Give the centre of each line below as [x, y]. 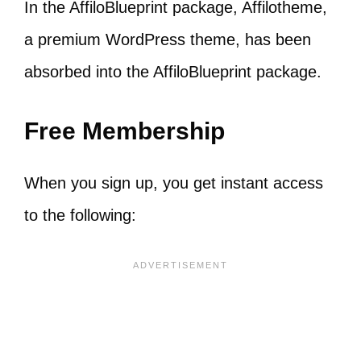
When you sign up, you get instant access [174, 183]
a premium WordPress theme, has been [168, 39]
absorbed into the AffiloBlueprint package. [173, 71]
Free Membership [124, 131]
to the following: [80, 215]
